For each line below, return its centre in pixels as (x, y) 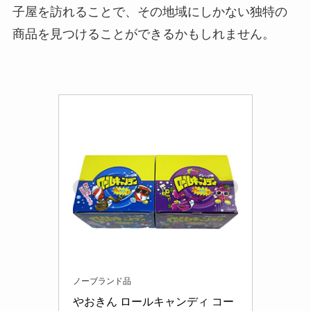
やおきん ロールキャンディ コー (153, 302)
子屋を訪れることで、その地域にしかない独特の (150, 11)
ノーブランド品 (102, 281)
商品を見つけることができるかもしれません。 (143, 34)
